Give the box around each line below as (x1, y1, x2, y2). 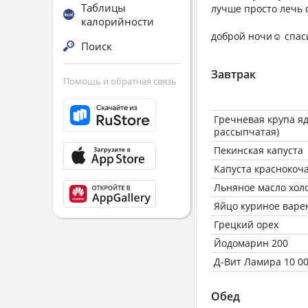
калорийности (81, 14, 154, 28)
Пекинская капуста (214, 144, 303, 157)
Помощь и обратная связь (63, 75, 177, 87)
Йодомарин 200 (214, 236, 288, 250)
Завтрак (211, 67, 256, 82)
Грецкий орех (214, 218, 278, 231)
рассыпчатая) (214, 125, 279, 138)
